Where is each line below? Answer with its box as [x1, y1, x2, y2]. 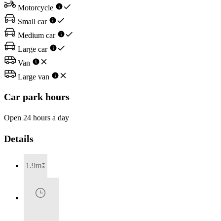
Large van [16, 73, 51, 81]
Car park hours [4, 91, 70, 102]
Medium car [16, 31, 57, 40]
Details [4, 133, 34, 145]
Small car [16, 17, 49, 26]
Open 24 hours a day [4, 113, 69, 122]
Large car [16, 45, 49, 54]
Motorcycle [16, 3, 55, 12]
